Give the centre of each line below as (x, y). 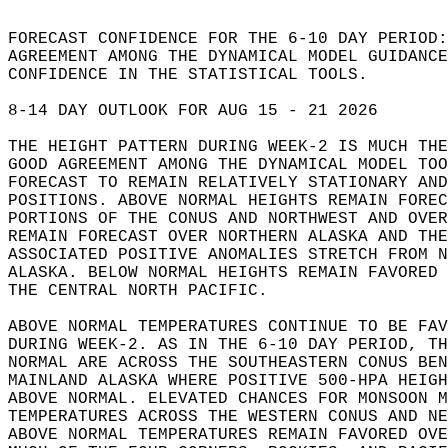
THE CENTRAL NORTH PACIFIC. (153, 291)
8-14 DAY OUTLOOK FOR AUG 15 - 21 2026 (208, 111)
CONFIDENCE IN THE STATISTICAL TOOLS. (198, 75)
